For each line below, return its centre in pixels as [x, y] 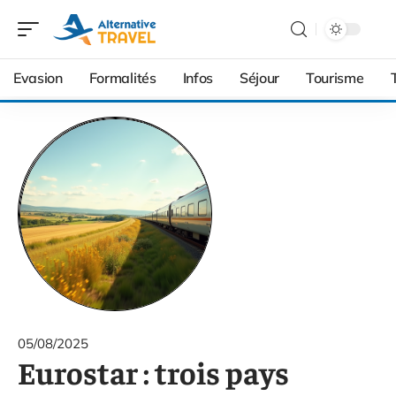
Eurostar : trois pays [153, 372]
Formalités [122, 78]
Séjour [259, 78]
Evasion [38, 78]
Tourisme [335, 78]
